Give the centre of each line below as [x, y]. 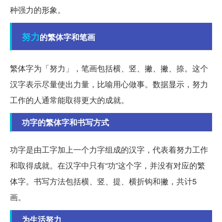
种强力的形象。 [38, 10]
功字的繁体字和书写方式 [65, 122]
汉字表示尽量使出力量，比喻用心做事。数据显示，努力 [109, 84]
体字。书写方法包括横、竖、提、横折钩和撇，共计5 [103, 181]
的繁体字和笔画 [67, 37]
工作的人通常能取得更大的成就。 [69, 100]
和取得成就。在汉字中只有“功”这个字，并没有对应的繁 [108, 166]
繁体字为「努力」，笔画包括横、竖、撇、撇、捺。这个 [109, 68]
